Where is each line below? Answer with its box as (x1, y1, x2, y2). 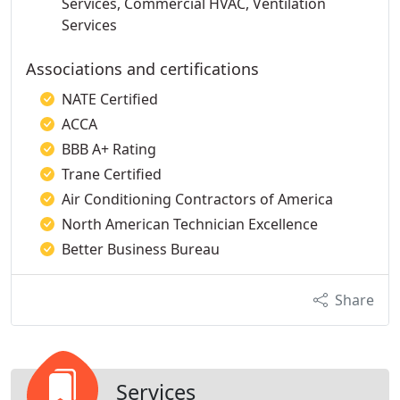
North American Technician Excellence (62, 214, 318, 234)
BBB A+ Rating (62, 139, 156, 159)
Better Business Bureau (62, 239, 220, 259)
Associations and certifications (26, 58, 259, 79)
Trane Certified (62, 164, 162, 184)
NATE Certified (62, 89, 158, 109)
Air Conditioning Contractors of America (62, 189, 333, 209)
